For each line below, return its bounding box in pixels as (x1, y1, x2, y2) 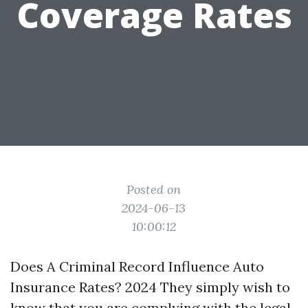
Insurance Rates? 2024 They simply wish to (10, 278, 290, 296)
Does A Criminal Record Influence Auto (10, 258, 264, 275)
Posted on (126, 181, 181, 197)
